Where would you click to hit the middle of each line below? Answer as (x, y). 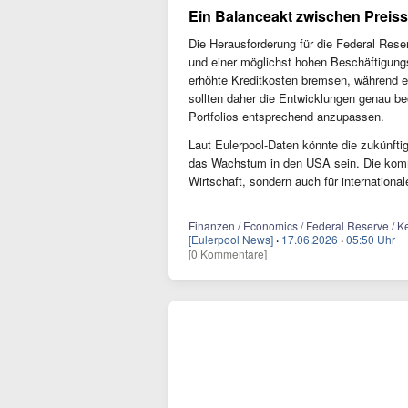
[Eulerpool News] (231, 239)
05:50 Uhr (371, 239)
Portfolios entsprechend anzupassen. (286, 116)
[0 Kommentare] (228, 254)
